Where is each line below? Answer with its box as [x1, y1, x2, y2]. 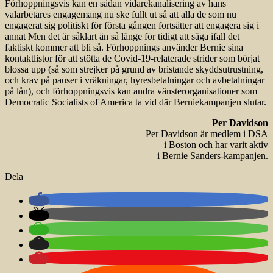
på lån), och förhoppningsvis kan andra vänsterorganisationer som [5, 86, 257, 97]
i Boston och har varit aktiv [164, 140, 268, 151]
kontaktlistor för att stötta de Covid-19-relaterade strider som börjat [5, 53, 260, 64]
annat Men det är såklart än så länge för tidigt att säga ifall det [5, 31, 239, 42]
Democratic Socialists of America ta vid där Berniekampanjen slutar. [5, 97, 266, 108]
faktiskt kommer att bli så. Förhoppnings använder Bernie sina [5, 42, 243, 53]
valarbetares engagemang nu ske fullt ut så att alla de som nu [5, 9, 236, 20]
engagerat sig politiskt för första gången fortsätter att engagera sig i [5, 20, 259, 31]
